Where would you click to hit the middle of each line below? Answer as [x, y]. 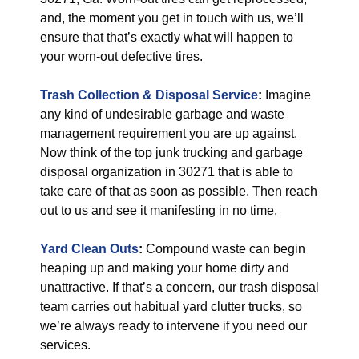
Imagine [286, 95]
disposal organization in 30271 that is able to [167, 172]
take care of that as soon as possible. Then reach [179, 191]
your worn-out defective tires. [121, 56]
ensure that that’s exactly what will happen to [167, 37]
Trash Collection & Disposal [125, 95]
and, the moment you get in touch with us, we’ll [172, 18]
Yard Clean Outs [89, 249]
